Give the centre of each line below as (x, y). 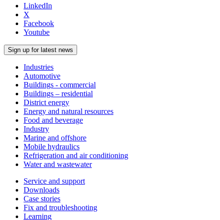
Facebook (39, 23)
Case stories (42, 198)
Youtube (37, 32)
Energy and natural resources (69, 111)
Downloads (41, 190)
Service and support (54, 181)
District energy (46, 102)
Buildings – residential (58, 93)
